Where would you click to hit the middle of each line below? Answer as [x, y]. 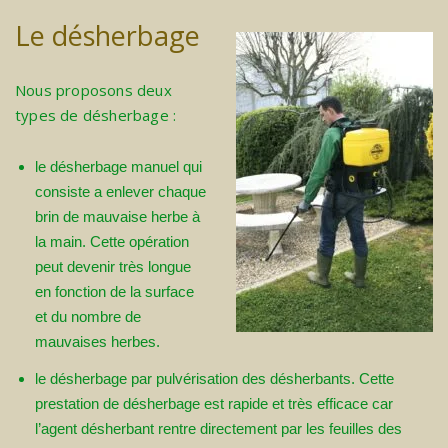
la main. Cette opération [112, 242]
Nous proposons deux [93, 90]
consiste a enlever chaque [120, 192]
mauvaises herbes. [97, 342]
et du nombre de [88, 317]
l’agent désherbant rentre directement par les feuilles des [218, 429]
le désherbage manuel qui [118, 167]
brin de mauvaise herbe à [117, 217]
